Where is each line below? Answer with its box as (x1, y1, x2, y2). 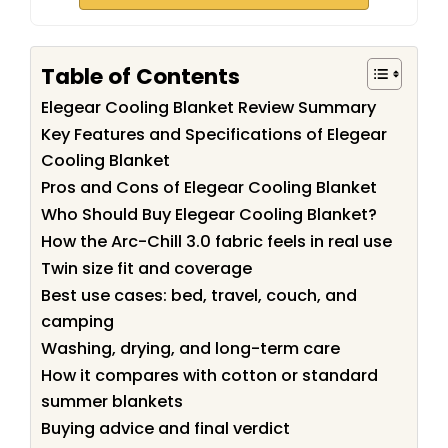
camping (41, 310, 114, 334)
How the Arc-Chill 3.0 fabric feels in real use (41, 230, 392, 254)
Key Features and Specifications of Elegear (41, 123, 387, 147)
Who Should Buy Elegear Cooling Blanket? (41, 203, 377, 227)
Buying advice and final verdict (41, 417, 290, 441)
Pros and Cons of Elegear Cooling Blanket (41, 176, 377, 200)
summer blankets (41, 390, 183, 414)
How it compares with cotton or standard (41, 364, 378, 388)
